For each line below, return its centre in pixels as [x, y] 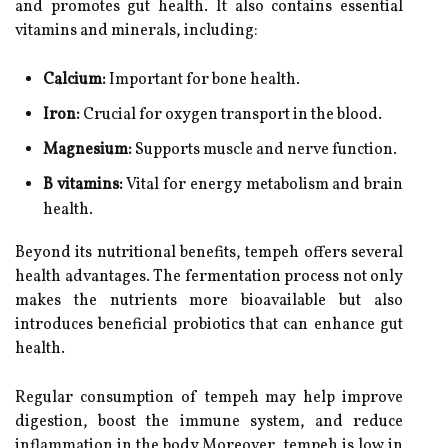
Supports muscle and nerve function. [264, 150]
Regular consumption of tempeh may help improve [209, 398]
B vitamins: [83, 185]
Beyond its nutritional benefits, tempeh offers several [209, 253]
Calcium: [74, 80]
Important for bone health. [203, 80]
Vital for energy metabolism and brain [263, 185]
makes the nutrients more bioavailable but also [209, 301]
